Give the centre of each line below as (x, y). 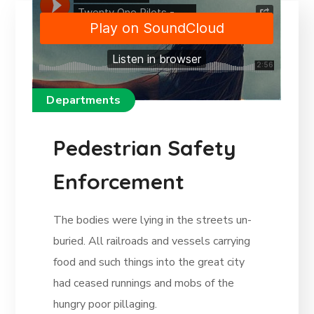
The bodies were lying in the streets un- (153, 220)
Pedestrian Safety (145, 148)
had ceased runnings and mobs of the (144, 284)
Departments (84, 101)
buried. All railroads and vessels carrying (152, 241)
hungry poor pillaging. (105, 305)
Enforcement (119, 182)
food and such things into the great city (149, 262)
